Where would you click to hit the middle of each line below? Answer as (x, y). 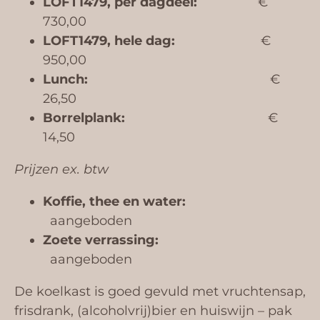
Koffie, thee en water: (145, 201)
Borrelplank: (84, 117)
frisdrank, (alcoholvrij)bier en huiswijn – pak (153, 310)
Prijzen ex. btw (61, 169)
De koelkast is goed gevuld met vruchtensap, (160, 291)
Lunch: (65, 79)
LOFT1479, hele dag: (111, 40)
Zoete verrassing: (145, 240)
